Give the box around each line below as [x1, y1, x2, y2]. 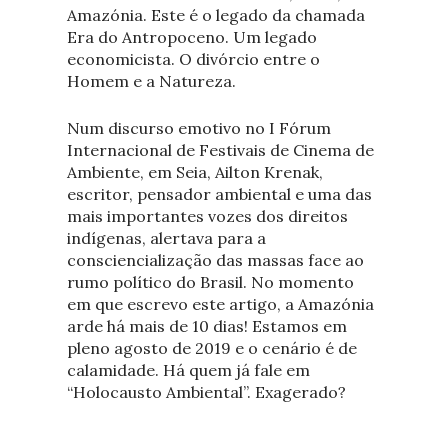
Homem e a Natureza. [66, 70, 236, 91]
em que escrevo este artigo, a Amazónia [66, 294, 374, 315]
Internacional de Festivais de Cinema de [66, 140, 374, 161]
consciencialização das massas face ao [66, 250, 364, 271]
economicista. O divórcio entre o [66, 48, 320, 69]
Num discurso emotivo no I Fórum [66, 118, 331, 139]
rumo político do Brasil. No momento [66, 272, 354, 293]
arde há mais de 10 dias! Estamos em [66, 316, 347, 337]
